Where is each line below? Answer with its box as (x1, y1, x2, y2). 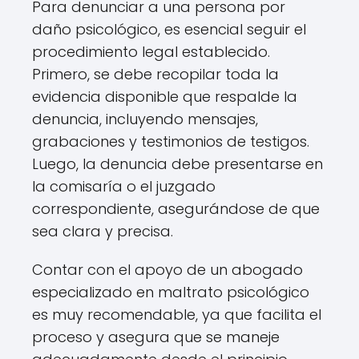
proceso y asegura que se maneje (32, 327, 280, 347)
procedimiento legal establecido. (32, 42, 270, 62)
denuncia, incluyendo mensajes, (32, 109, 258, 129)
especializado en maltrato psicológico (32, 282, 309, 302)
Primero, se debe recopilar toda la (32, 64, 279, 84)
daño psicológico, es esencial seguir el (32, 19, 306, 39)
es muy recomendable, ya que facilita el (32, 305, 321, 325)
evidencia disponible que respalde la (32, 87, 297, 107)
